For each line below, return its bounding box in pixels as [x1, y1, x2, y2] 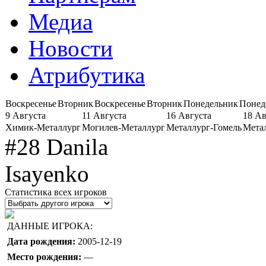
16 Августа [166, 110, 211, 121]
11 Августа [82, 110, 126, 121]
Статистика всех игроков [5, 186, 107, 197]
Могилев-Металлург [82, 122, 165, 132]
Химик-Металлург [5, 122, 81, 132]
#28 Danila [5, 134, 108, 160]
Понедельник [183, 98, 238, 109]
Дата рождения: [7, 236, 75, 246]
